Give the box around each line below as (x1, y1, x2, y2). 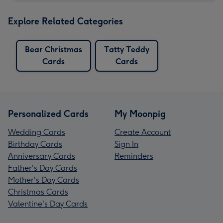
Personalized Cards (8, 108, 89, 119)
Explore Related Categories (8, 15, 123, 27)
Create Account (114, 127, 171, 137)
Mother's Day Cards (8, 175, 79, 185)
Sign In (114, 139, 138, 149)
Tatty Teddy (104, 44, 149, 54)
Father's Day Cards (8, 163, 77, 173)
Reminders (114, 151, 153, 161)
